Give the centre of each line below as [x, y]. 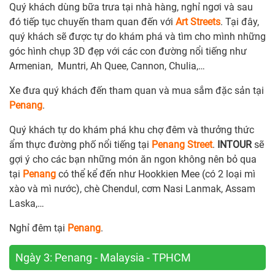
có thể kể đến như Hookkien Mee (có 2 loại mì [156, 174]
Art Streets [198, 22]
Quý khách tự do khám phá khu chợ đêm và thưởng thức [132, 130]
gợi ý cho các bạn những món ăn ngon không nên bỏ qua [133, 160]
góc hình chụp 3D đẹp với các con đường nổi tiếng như [128, 52]
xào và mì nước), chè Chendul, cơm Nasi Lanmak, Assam [132, 189]
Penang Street [182, 145]
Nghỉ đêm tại [38, 228]
